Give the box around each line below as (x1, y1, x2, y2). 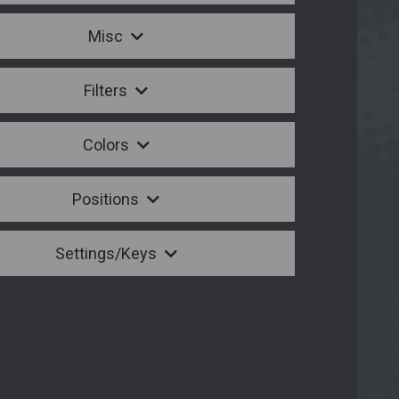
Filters (84, 81, 131, 101)
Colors (82, 135, 133, 155)
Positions (72, 190, 142, 209)
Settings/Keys (54, 244, 160, 264)
